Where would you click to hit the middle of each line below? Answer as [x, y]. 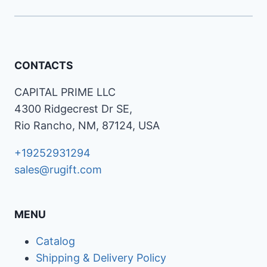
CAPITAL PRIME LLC [65, 92]
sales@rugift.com [58, 170]
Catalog [55, 241]
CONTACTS [44, 65]
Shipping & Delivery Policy [101, 258]
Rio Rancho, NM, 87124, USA [87, 125]
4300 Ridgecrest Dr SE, [73, 109]
